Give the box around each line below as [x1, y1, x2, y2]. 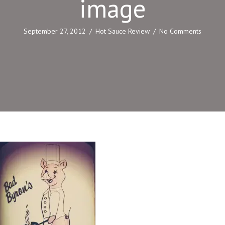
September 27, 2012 [24, 27, 86, 36]
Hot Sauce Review [95, 27, 150, 36]
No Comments [159, 27, 201, 36]
